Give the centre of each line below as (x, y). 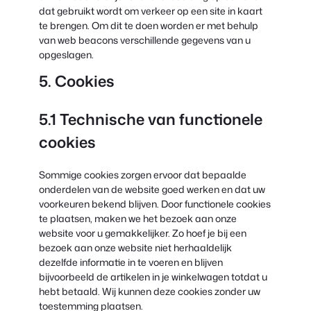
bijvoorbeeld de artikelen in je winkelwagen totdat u (153, 276)
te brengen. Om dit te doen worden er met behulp (149, 25)
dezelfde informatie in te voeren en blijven (131, 262)
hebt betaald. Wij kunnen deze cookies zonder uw (150, 291)
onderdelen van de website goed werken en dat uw (152, 189)
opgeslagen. (66, 54)
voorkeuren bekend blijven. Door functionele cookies (155, 203)
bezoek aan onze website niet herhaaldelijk (135, 247)
